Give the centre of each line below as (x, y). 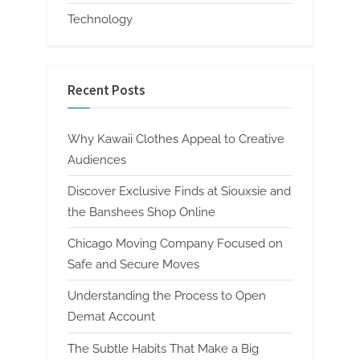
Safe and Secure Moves (133, 265)
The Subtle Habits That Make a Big (163, 348)
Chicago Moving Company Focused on (175, 244)
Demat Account (111, 317)
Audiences (97, 160)
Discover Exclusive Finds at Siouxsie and (179, 192)
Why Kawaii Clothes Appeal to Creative (176, 139)
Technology (100, 19)
